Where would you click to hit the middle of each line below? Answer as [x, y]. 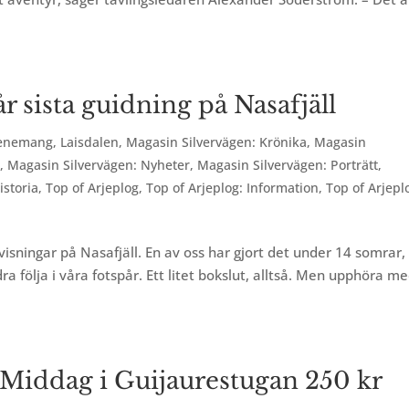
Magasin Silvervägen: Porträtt [288, 165]
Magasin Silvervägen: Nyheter [99, 165]
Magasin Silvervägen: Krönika [217, 142]
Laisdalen [90, 142]
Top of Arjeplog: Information [233, 188]
